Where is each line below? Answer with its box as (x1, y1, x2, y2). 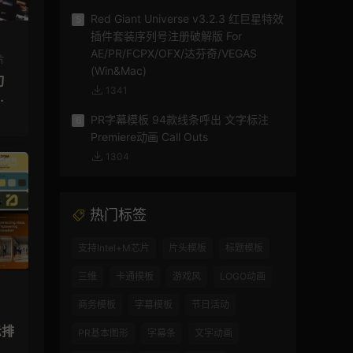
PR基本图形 (78, 327, 128, 340)
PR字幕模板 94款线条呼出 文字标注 (91, 113, 269, 127)
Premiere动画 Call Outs (91, 130, 208, 144)
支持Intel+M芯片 (78, 242, 150, 255)
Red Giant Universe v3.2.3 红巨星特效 (91, 12, 284, 26)
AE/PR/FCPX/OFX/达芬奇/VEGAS (91, 46, 257, 61)
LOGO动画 (220, 270, 266, 283)
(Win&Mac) (91, 64, 147, 78)
